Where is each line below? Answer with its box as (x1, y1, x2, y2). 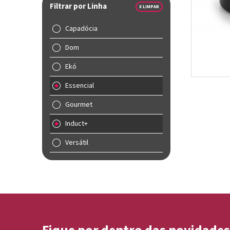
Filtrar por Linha (50, 2, 107, 11)
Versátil (65, 138, 88, 147)
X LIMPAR (139, 4, 159, 10)
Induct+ (65, 119, 88, 128)
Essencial (65, 81, 94, 90)
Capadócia (65, 24, 98, 33)
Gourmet (65, 100, 92, 109)
